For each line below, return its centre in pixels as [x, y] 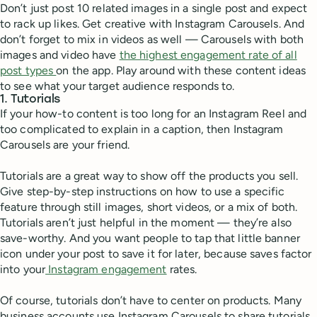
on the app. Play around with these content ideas [181, 71]
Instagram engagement [106, 270]
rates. [182, 270]
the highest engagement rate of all [208, 55]
